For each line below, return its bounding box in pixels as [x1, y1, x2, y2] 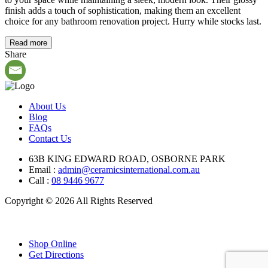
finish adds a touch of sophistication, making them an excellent [5, 5, 240, 16]
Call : [29, 175, 51, 185]
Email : [29, 164, 58, 175]
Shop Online [29, 238, 77, 249]
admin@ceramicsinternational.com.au [58, 164, 200, 175]
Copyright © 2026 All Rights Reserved [5, 195, 153, 206]
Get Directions [29, 249, 84, 260]
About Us [29, 100, 66, 111]
